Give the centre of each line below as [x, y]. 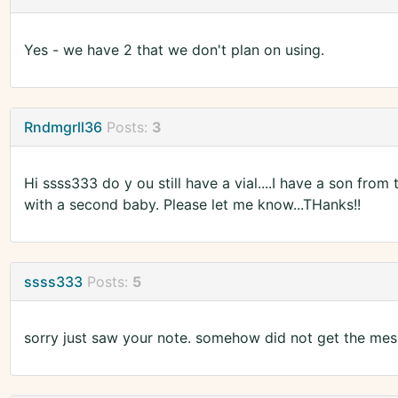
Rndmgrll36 [63, 127]
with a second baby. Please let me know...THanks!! [192, 205]
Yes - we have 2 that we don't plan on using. [174, 50]
